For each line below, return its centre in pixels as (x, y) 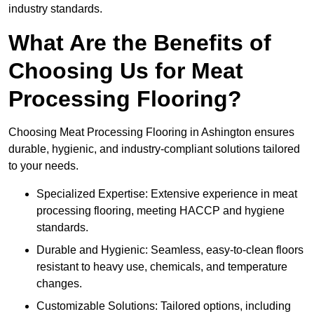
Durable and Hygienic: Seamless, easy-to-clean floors (170, 250)
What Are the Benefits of (140, 43)
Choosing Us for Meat (126, 71)
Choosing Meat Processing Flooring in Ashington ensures (151, 132)
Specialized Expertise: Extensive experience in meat (167, 194)
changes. (59, 284)
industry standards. (55, 9)
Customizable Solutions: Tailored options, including (164, 306)
